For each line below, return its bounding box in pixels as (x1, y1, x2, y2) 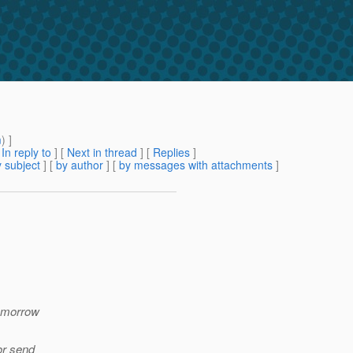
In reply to (2, 144, 51, 161)
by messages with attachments (119, 157, 273, 173)
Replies (153, 144, 190, 161)
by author (56, 157, 103, 173)
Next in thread (67, 144, 137, 161)
